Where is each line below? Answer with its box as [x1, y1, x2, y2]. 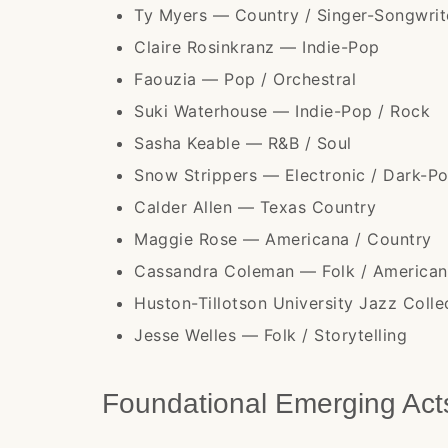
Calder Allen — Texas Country [134, 197, 376, 217]
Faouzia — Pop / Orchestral [134, 69, 356, 89]
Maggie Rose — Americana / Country [134, 229, 432, 249]
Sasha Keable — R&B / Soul [134, 133, 352, 153]
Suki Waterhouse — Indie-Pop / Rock [134, 101, 430, 121]
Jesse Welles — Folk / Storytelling [134, 325, 407, 345]
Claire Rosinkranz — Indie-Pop [134, 37, 380, 57]
